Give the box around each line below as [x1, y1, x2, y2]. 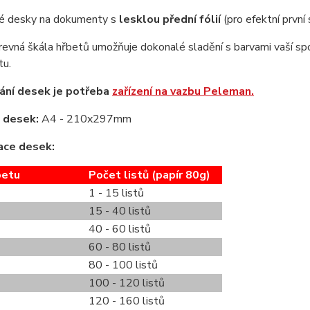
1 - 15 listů [88, 185, 144, 201]
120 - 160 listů [88, 293, 165, 309]
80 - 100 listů [88, 257, 158, 273]
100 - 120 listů [88, 275, 165, 291]
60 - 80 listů [88, 239, 151, 255]
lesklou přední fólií [118, 12, 224, 27]
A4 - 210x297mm [38, 111, 131, 127]
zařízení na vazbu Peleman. [111, 84, 254, 99]
